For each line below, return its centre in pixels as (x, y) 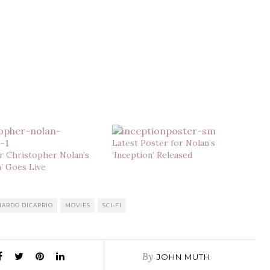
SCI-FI (112, 206)
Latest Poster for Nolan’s (163, 143)
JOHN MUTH (184, 257)
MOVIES (78, 206)
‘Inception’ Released (152, 155)
